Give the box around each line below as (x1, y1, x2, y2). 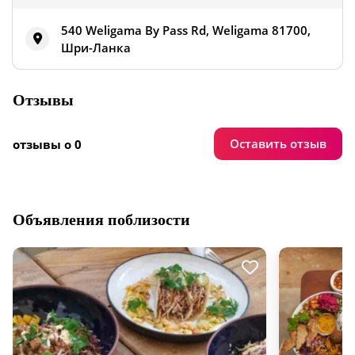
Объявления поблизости (13, 211, 190, 229)
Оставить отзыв (230, 136, 326, 152)
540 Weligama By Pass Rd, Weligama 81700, (61, 22, 311, 39)
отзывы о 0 (13, 136, 82, 152)
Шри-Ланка (61, 40, 131, 56)
